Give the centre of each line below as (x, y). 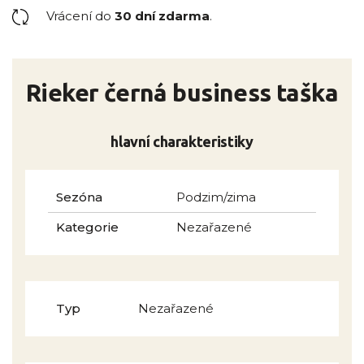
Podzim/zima (216, 197)
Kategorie (87, 227)
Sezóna (79, 197)
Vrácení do (80, 16)
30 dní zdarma (162, 16)
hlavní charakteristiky (182, 142)
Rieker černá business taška (182, 93)
